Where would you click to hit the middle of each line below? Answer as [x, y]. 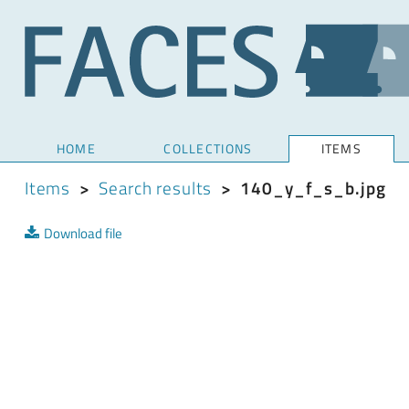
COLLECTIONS [208, 149]
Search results [156, 188]
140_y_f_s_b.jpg [313, 188]
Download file [83, 234]
